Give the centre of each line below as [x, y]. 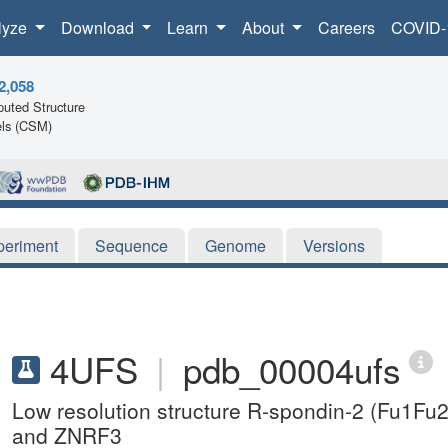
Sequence [131, 245]
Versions [334, 245]
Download [99, 27]
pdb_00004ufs [292, 368]
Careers [346, 27]
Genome [235, 245]
